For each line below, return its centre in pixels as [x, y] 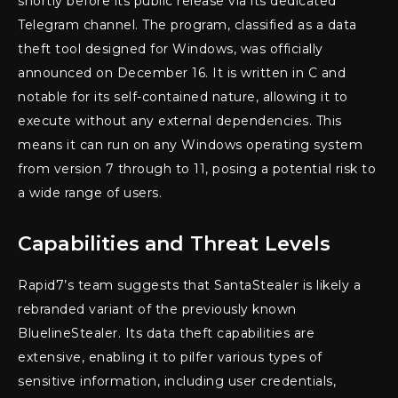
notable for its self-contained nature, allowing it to [183, 97]
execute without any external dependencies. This [180, 121]
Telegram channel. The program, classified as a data [187, 25]
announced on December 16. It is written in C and [182, 73]
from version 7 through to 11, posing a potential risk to [197, 169]
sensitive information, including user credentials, [177, 382]
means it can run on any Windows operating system [190, 145]
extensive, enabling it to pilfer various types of [170, 358]
